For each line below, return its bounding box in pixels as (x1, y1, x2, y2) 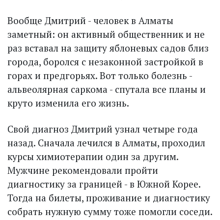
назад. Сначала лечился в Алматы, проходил (7, 137, 205, 149)
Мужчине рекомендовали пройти (7, 164, 158, 177)
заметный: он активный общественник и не (7, 28, 205, 41)
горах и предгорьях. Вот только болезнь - (7, 69, 192, 82)
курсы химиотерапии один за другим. (7, 150, 178, 163)
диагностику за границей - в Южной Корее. (7, 178, 200, 191)
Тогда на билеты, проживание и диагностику (7, 192, 210, 204)
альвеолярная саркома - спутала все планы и (7, 83, 206, 96)
